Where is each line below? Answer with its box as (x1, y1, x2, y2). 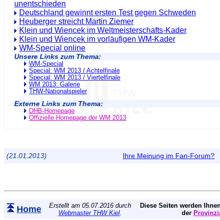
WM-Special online (19, 44, 85, 52)
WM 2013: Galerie (29, 81, 80, 88)
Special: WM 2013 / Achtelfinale (29, 67, 120, 74)
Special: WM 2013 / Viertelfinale (29, 74, 120, 81)
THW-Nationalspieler (29, 88, 87, 95)
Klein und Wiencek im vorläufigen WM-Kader (19, 35, 175, 43)
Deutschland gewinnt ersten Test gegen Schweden (19, 8, 196, 17)
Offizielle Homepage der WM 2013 (29, 114, 126, 121)
